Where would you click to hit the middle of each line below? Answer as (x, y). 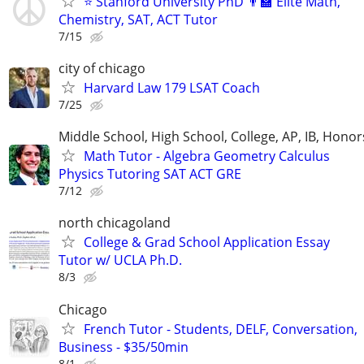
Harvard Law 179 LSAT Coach (172, 88)
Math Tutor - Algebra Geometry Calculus (207, 156)
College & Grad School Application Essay (207, 243)
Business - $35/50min (123, 347)
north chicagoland (115, 223)
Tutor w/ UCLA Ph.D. (120, 260)
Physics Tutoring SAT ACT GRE (150, 174)
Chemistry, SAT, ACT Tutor (138, 19)
